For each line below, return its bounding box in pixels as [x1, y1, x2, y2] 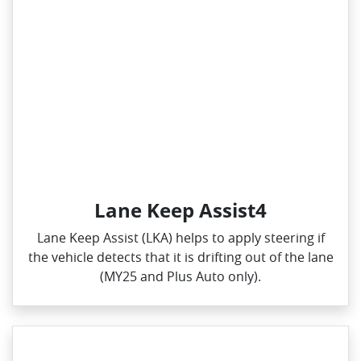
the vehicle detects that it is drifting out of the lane [27, 248, 334, 267]
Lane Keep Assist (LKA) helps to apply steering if [36, 229, 325, 247]
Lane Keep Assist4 [94, 197, 267, 224]
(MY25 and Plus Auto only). [100, 268, 261, 286]
